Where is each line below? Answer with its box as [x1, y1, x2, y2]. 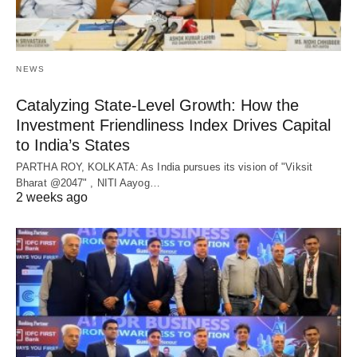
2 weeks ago [16, 190, 88, 204]
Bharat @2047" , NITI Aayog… [16, 176, 160, 189]
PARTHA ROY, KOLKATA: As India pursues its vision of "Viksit [16, 160, 312, 173]
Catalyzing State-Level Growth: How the [16, 96, 299, 114]
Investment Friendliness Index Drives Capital [16, 116, 331, 134]
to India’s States [16, 135, 130, 154]
